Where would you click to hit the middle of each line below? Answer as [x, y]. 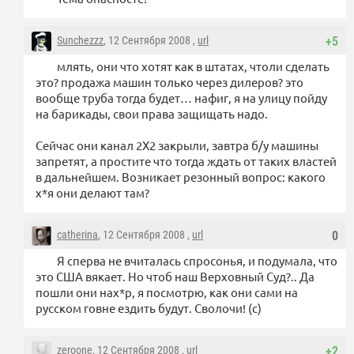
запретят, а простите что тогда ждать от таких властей [186, 161]
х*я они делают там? [92, 193]
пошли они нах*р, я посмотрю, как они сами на [167, 292]
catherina [77, 235]
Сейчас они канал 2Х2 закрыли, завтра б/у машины [177, 145]
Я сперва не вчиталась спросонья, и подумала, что [197, 261]
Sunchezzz [80, 41]
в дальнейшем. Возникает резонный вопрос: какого [181, 177]
